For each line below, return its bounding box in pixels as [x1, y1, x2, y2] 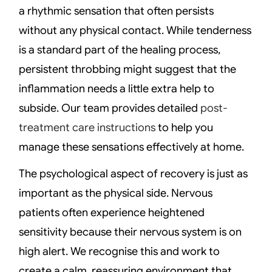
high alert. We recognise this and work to [19, 245, 220, 259]
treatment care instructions [19, 120, 156, 134]
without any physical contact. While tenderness [19, 23, 252, 37]
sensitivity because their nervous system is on [19, 225, 242, 239]
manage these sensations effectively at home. [19, 140, 245, 154]
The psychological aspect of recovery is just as [19, 167, 248, 181]
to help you [155, 120, 214, 134]
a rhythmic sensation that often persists [19, 4, 214, 18]
